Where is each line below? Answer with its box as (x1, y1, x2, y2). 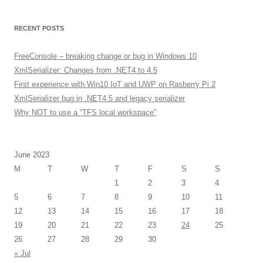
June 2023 (14, 150, 49, 159)
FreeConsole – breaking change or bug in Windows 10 (14, 52, 197, 60)
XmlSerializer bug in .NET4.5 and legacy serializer (14, 94, 185, 103)
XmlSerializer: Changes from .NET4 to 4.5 (14, 66, 157, 75)
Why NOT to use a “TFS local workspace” (14, 108, 156, 117)
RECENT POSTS (14, 25, 64, 32)
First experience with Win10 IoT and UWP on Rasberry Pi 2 (14, 80, 215, 89)
